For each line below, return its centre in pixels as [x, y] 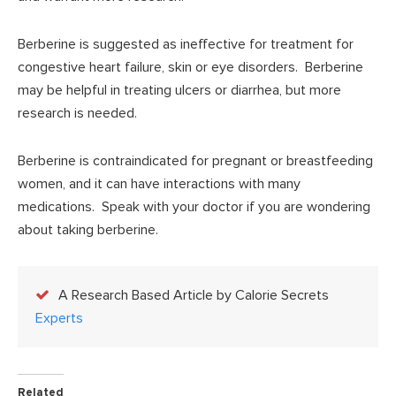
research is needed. [77, 114]
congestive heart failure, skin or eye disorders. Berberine [190, 68]
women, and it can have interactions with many [159, 184]
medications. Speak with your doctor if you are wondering [194, 207]
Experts [59, 319]
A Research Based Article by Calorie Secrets [194, 296]
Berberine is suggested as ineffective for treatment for [186, 45]
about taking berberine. [88, 230]
